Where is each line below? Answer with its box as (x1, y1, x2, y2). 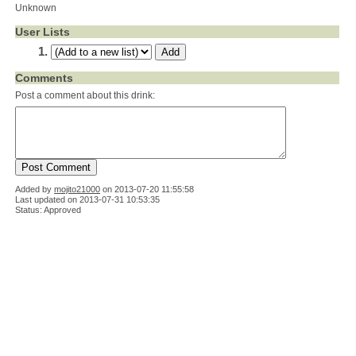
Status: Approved (15, 205, 81, 215)
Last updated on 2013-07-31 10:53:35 (15, 195, 160, 204)
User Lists (15, 25, 70, 38)
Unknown (15, 2, 56, 14)
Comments (15, 72, 73, 84)
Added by (15, 184, 54, 194)
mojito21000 (54, 184, 100, 194)
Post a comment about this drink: (15, 90, 155, 101)
